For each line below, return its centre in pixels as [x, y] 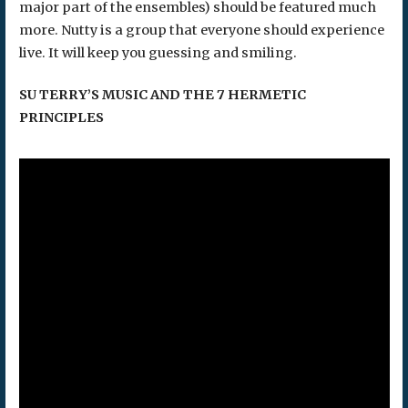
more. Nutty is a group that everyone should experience [201, 30]
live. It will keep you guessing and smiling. [158, 52]
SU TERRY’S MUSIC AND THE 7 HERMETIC [162, 95]
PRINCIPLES [61, 118]
